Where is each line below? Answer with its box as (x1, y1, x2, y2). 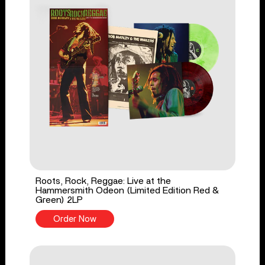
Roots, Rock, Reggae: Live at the (35, 176, 171, 186)
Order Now (53, 214, 96, 224)
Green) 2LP (35, 195, 83, 205)
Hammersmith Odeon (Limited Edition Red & (35, 185, 219, 195)
